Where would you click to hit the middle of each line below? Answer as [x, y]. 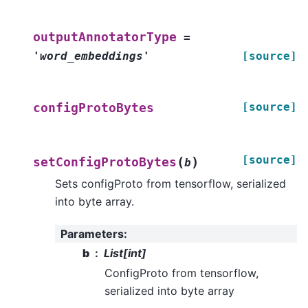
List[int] [125, 253]
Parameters [92, 234]
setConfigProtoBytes [105, 162]
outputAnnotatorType [105, 37]
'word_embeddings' [91, 56]
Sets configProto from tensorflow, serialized [170, 183]
